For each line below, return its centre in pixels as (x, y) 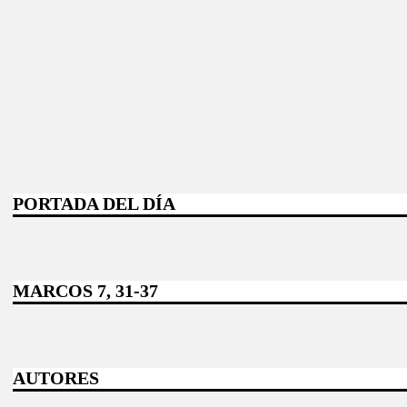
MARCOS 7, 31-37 (85, 291)
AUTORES (56, 378)
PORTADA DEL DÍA (94, 204)
